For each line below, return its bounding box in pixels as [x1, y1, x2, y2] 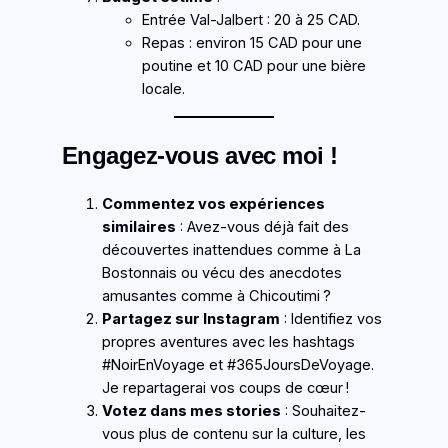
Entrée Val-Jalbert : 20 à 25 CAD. [141, 11, 360, 30]
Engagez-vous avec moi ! [61, 141, 338, 169]
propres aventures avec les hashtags [101, 332, 355, 351]
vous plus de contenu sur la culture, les [101, 424, 366, 443]
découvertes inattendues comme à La [101, 240, 361, 259]
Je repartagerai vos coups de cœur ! [101, 378, 349, 397]
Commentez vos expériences [101, 194, 325, 213]
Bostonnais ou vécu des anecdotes [101, 263, 342, 282]
